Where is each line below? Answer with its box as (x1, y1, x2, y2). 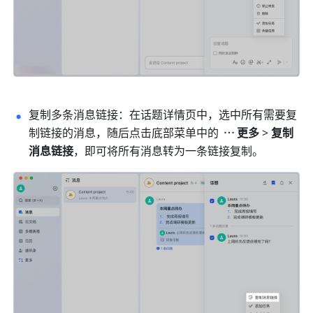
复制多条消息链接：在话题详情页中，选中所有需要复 (29, 107, 298, 124)
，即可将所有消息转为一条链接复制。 (73, 143, 264, 161)
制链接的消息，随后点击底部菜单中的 (29, 125, 222, 143)
